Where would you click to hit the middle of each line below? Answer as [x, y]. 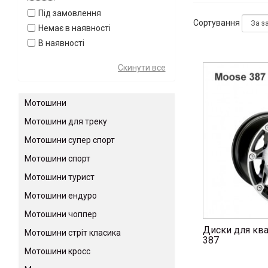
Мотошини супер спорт [70, 140]
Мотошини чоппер [61, 214]
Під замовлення [70, 13]
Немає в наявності [74, 28]
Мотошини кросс [57, 252]
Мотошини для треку [66, 122]
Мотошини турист [60, 177]
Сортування [216, 23]
